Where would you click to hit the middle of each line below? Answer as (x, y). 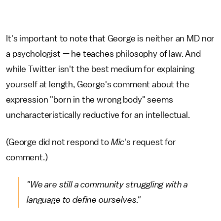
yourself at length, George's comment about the (98, 84)
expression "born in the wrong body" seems (90, 100)
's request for (150, 142)
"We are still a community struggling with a (108, 184)
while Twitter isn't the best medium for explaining (100, 69)
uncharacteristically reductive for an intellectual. (98, 115)
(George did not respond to (58, 142)
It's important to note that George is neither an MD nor (110, 38)
